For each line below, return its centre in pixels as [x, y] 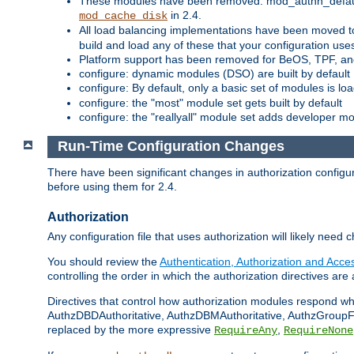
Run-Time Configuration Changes [171, 147]
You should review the [104, 262]
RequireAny [246, 331]
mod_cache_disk [123, 15]
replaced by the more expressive [131, 330]
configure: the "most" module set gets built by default [211, 102]
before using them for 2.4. [112, 187]
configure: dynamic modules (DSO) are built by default [215, 73]
